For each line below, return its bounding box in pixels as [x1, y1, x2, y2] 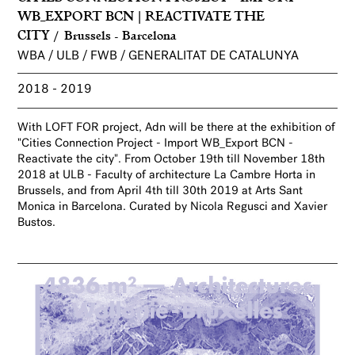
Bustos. [17, 216, 56, 229]
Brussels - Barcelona [64, 25, 177, 44]
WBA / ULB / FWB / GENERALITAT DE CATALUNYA [17, 49, 300, 63]
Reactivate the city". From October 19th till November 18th [17, 153, 326, 166]
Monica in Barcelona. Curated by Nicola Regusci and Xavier [17, 200, 328, 213]
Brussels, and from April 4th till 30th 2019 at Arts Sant [17, 185, 303, 197]
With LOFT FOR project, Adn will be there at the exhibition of [17, 121, 336, 134]
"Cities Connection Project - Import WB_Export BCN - [17, 137, 294, 150]
